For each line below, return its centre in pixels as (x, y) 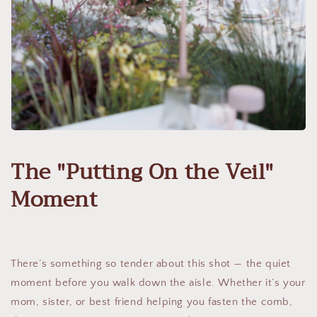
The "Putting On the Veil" (143, 172)
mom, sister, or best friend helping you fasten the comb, (152, 301)
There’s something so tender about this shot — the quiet (151, 263)
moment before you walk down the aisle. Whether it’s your (158, 282)
